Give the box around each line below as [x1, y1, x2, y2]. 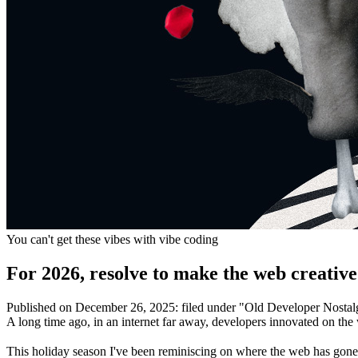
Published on [6, 300, 75, 314]
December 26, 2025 [75, 300, 175, 314]
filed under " [178, 300, 245, 314]
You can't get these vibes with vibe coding [6, 233, 218, 246]
